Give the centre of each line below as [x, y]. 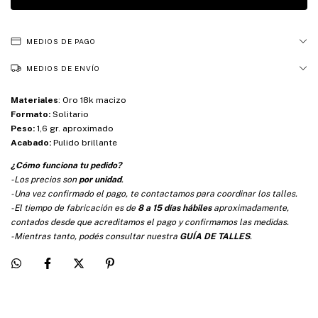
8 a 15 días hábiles [175, 208]
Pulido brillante [84, 143]
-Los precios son [45, 180]
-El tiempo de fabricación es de [74, 208]
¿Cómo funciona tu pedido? [66, 166]
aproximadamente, [250, 208]
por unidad [100, 180]
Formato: [31, 115]
